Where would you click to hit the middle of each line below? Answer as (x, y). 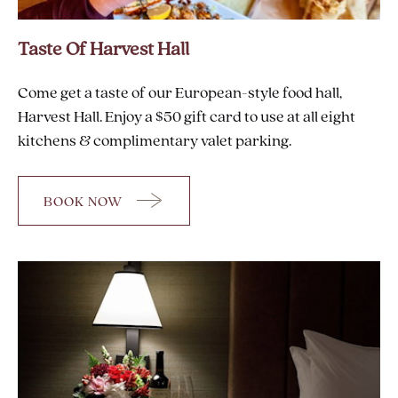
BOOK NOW (83, 203)
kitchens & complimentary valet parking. (156, 141)
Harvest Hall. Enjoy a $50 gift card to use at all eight (187, 117)
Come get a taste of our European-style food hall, (180, 93)
